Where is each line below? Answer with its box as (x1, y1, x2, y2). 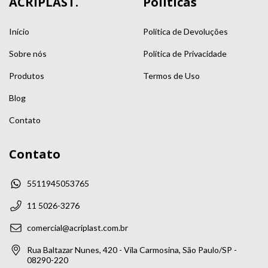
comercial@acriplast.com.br (27, 222, 128, 233)
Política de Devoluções (143, 26, 228, 36)
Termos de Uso (143, 71, 200, 81)
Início (9, 26, 29, 36)
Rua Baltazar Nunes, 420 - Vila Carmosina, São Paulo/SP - (27, 244, 237, 255)
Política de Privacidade (143, 48, 227, 59)
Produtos (9, 71, 44, 81)
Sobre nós (9, 48, 47, 59)
